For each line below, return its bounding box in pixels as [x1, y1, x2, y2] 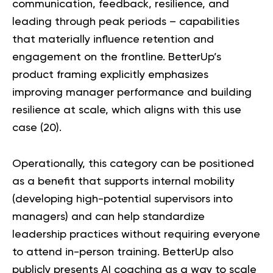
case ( [12, 122, 43, 134]
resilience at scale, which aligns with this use [12, 105, 241, 116]
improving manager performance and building [12, 87, 252, 99]
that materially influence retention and [12, 34, 214, 46]
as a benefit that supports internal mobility [12, 176, 235, 188]
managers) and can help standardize [12, 211, 205, 223]
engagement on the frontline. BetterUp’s [12, 52, 221, 63]
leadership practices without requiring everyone [12, 229, 260, 241]
